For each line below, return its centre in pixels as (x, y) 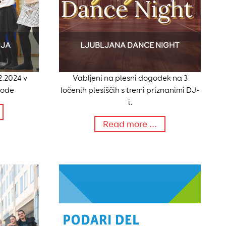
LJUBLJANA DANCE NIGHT (130, 45)
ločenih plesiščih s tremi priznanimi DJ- (130, 90)
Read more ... (130, 124)
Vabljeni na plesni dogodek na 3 (130, 78)
